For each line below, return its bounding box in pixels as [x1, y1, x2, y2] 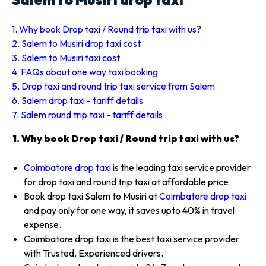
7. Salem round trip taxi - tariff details [12, 109, 163, 121]
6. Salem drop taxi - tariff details [12, 94, 143, 106]
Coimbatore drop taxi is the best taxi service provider [24, 233, 239, 245]
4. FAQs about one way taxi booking [12, 66, 158, 78]
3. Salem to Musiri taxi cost [12, 52, 120, 64]
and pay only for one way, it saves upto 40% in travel [24, 204, 235, 216]
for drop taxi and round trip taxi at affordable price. [24, 176, 231, 188]
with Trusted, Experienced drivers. [24, 247, 163, 259]
